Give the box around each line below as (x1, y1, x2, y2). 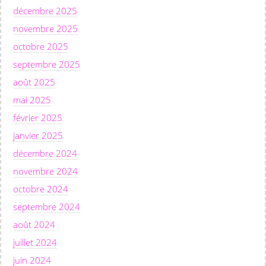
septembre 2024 (13, 200, 80, 213)
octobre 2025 (13, 40, 68, 52)
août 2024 (13, 218, 55, 230)
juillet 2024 (13, 236, 57, 248)
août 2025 (13, 75, 55, 88)
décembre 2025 (13, 4, 77, 17)
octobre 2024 (13, 182, 68, 195)
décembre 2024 (13, 147, 77, 159)
